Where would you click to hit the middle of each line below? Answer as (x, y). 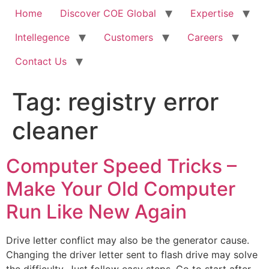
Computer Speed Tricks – (121, 166)
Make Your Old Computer (121, 189)
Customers (128, 37)
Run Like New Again (96, 212)
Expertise (212, 13)
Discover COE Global (108, 13)
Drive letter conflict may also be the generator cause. (128, 240)
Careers (205, 37)
